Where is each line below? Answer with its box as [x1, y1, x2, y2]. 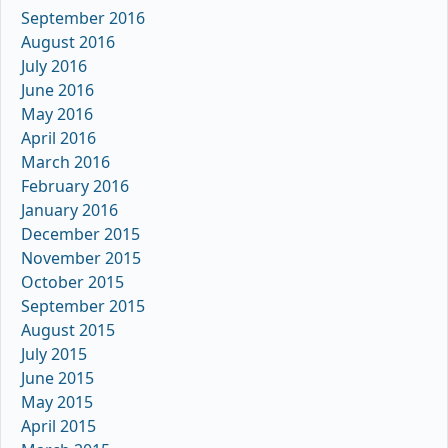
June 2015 [21, 366, 94, 389]
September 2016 [21, 6, 145, 29]
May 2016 [21, 102, 93, 125]
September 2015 [21, 294, 145, 317]
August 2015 [21, 318, 115, 341]
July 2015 [21, 342, 87, 365]
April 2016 [21, 126, 96, 149]
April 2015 [21, 414, 96, 437]
